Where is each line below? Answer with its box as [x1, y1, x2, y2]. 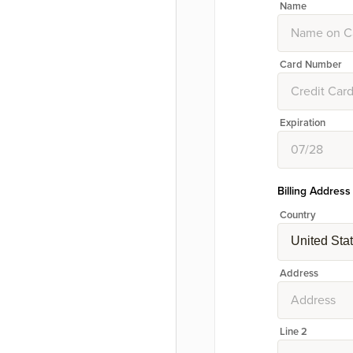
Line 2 [280, 325, 307, 338]
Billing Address [277, 184, 351, 198]
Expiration [280, 116, 325, 129]
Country [280, 208, 316, 221]
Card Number [280, 58, 342, 71]
